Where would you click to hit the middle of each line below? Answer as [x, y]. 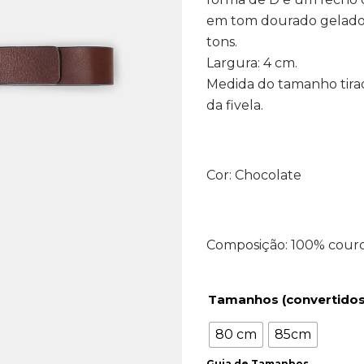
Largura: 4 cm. [252, 63]
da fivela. [235, 105]
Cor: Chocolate [254, 175]
